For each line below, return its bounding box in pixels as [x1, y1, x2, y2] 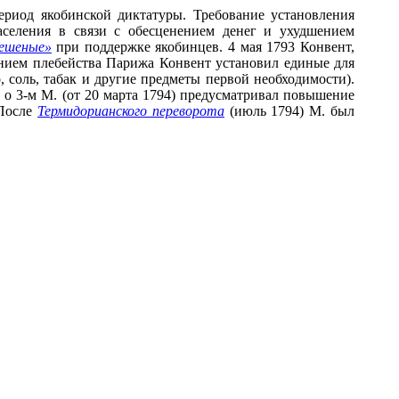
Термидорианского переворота [37, 103, 224, 118]
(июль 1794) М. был [224, 103, 355, 118]
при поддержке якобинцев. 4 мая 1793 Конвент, [51, 39, 355, 54]
